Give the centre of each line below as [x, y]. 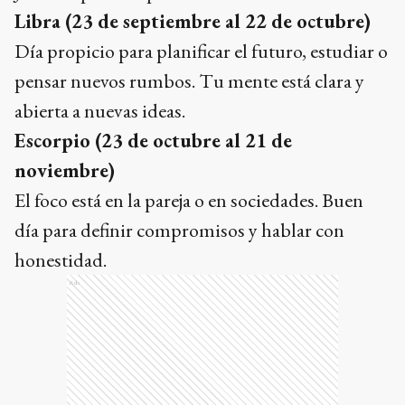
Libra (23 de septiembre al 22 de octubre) [193, 21]
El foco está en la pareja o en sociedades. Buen [189, 200]
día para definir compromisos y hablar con [179, 230]
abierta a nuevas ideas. [100, 111]
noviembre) [65, 170]
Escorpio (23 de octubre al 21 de [153, 141]
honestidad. [61, 260]
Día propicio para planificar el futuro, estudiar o [201, 51]
